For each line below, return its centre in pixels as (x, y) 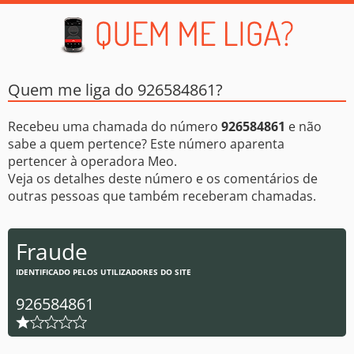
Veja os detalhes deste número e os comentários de (163, 179)
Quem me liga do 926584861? (115, 90)
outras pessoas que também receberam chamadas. (162, 196)
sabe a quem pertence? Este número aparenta (146, 144)
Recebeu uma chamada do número (115, 126)
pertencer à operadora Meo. (92, 161)
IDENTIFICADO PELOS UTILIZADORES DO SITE (104, 272)
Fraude (52, 251)
